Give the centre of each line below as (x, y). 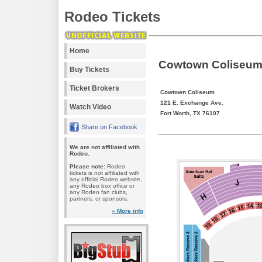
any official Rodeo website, (106, 179)
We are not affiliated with (105, 147)
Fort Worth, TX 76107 (190, 113)
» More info (127, 211)
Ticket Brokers (94, 88)
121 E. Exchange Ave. (192, 102)
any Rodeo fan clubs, (99, 192)
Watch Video (90, 107)
